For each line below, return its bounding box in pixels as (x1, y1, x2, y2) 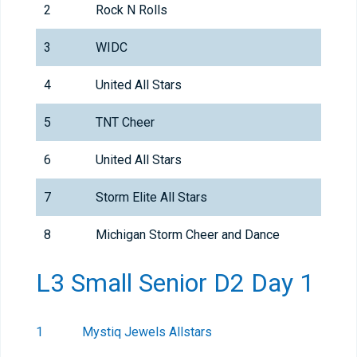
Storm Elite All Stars (96, 190, 207, 206)
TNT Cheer (96, 115, 155, 131)
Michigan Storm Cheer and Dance (96, 227, 280, 243)
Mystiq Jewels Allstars (82, 324, 212, 340)
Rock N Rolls (96, 2, 167, 18)
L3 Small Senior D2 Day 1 (36, 268, 314, 299)
